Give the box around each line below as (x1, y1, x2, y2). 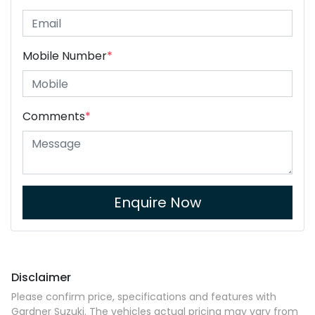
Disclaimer (11, 269, 71, 286)
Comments (22, 108, 85, 125)
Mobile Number (22, 48, 107, 65)
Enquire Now (114, 193, 201, 213)
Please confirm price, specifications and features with (11, 290, 276, 304)
